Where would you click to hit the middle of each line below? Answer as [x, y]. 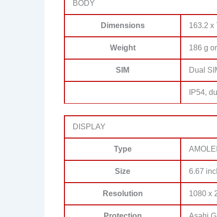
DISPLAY [89, 127]
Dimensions [123, 25]
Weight [123, 48]
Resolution [123, 194]
